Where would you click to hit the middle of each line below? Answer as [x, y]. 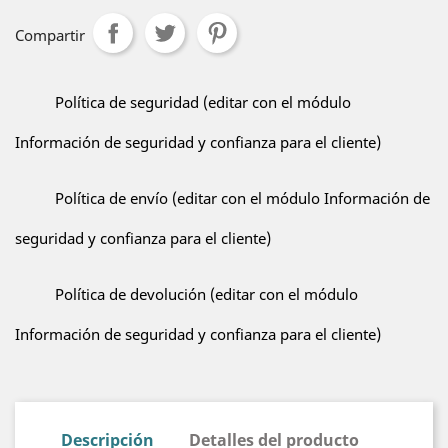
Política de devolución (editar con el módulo [206, 294]
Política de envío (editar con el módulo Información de [242, 198]
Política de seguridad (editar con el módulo [203, 102]
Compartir [50, 35]
